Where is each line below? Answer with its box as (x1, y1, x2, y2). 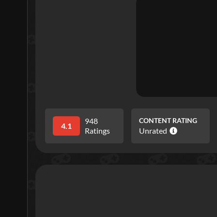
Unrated (139, 125, 168, 135)
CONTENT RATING (139, 116, 198, 124)
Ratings (85, 125, 110, 135)
